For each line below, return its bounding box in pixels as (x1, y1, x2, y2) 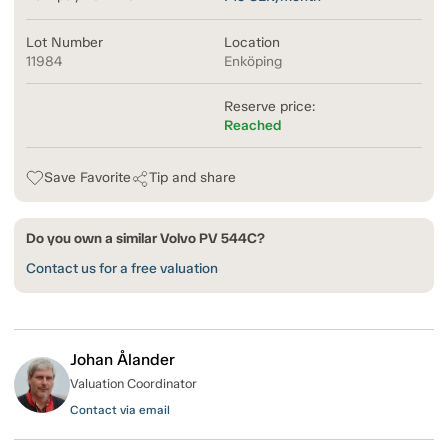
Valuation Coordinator (70, 376, 197, 392)
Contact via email (70, 403, 170, 418)
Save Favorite (44, 169, 131, 187)
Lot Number (26, 34, 103, 52)
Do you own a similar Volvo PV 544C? (26, 230, 265, 248)
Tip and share (149, 169, 236, 187)
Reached (224, 117, 281, 135)
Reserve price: (224, 98, 315, 116)
